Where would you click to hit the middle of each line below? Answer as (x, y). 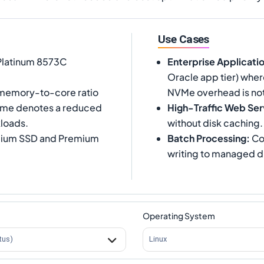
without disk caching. (215, 123)
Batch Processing (207, 138)
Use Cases (184, 39)
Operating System (179, 215)
